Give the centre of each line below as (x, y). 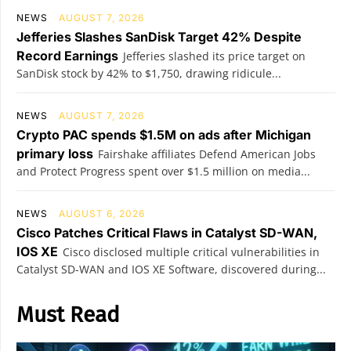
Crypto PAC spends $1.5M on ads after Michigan (164, 134)
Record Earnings (67, 55)
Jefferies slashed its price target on (214, 56)
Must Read (68, 314)
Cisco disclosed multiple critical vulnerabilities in (191, 251)
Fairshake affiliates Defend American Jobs (207, 154)
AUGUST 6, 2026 (102, 213)
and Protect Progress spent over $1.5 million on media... (163, 171)
